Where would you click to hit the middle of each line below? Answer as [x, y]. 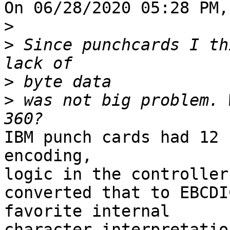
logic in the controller [116, 174]
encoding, [53, 156]
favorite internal [92, 211]
